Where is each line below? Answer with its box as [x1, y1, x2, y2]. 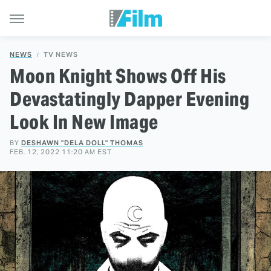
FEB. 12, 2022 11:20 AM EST [10, 148, 112, 156]
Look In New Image [10, 109, 158, 134]
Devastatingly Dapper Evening [10, 87, 249, 111]
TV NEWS [44, 50, 78, 59]
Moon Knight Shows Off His [10, 64, 226, 88]
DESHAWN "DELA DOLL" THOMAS [21, 139, 143, 147]
